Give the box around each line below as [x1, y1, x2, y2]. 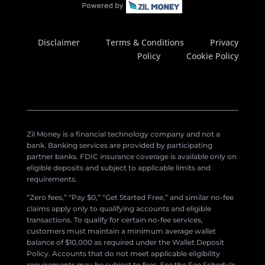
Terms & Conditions [106, 37, 185, 49]
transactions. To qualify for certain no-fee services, [26, 215, 203, 225]
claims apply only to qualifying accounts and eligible [26, 204, 211, 214]
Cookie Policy [186, 50, 239, 62]
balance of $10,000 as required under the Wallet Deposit [26, 238, 224, 247]
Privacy [210, 37, 239, 49]
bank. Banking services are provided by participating [26, 141, 212, 150]
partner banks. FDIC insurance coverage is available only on [26, 152, 237, 161]
